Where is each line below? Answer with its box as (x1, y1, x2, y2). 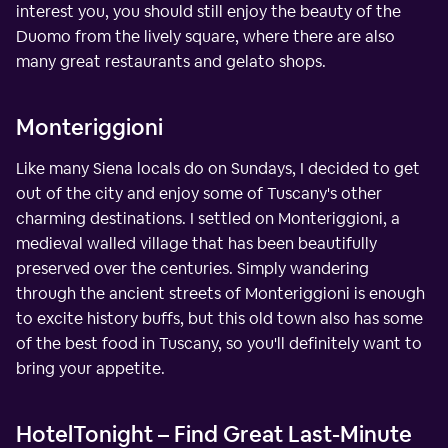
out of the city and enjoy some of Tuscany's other (16, 182, 382, 204)
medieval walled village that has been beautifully (16, 232, 377, 254)
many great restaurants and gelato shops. (16, 50, 326, 72)
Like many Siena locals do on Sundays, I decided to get (16, 157, 420, 179)
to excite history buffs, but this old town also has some (16, 307, 423, 329)
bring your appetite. (16, 357, 165, 379)
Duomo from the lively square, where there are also (16, 25, 395, 47)
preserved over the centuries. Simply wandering (16, 257, 369, 279)
